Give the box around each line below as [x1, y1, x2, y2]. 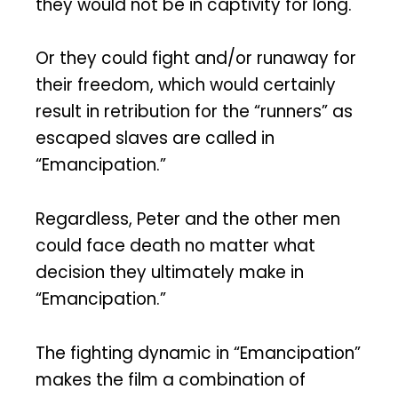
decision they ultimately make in [36, 260, 304, 285]
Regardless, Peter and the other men [36, 207, 340, 232]
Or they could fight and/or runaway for [36, 46, 356, 71]
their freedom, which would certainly [36, 73, 336, 98]
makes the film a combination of [36, 367, 306, 392]
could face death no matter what [36, 234, 315, 259]
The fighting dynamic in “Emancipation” [36, 340, 361, 365]
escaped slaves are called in [36, 126, 275, 151]
